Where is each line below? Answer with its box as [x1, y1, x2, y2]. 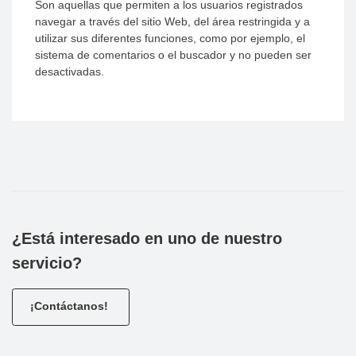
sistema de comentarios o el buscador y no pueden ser [35, 48, 312, 62]
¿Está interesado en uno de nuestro [12, 229, 282, 247]
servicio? [12, 253, 82, 272]
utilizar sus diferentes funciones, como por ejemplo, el [35, 32, 306, 45]
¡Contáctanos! [29, 299, 111, 312]
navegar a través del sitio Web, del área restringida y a [35, 15, 311, 29]
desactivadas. [35, 65, 105, 79]
